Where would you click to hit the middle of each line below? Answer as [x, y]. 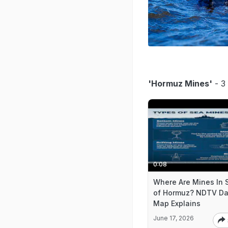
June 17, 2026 [174, 218]
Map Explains [177, 203]
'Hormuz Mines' [180, 83]
